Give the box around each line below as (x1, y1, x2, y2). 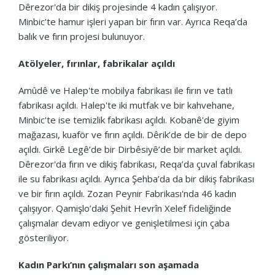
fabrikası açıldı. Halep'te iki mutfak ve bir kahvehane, (18, 98, 234, 111)
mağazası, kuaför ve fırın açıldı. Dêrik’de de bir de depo (18, 128, 247, 141)
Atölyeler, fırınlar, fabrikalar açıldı (18, 56, 175, 69)
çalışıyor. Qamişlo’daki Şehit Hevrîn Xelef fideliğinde (18, 201, 231, 214)
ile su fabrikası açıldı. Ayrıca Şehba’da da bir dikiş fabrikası (18, 172, 254, 185)
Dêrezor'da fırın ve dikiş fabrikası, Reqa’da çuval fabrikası (18, 157, 255, 170)
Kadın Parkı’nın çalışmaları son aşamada (18, 258, 199, 271)
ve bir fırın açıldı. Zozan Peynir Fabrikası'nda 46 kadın (18, 187, 236, 199)
